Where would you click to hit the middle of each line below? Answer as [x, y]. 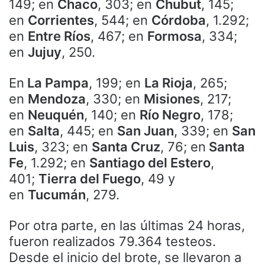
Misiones [172, 98]
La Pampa [56, 83]
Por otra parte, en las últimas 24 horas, [127, 225]
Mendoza [57, 98]
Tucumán [57, 194]
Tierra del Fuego [90, 178]
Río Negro [170, 114]
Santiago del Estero [150, 162]
